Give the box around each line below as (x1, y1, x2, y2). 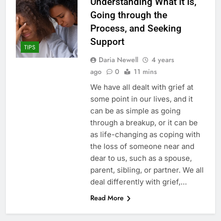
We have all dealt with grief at (90, 82, 193, 92)
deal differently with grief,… (90, 177, 187, 187)
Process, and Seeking (90, 23, 182, 35)
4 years (151, 55, 174, 65)
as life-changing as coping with (90, 130, 200, 140)
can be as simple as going (90, 106, 181, 116)
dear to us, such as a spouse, (90, 153, 192, 163)
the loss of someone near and (90, 142, 194, 151)
